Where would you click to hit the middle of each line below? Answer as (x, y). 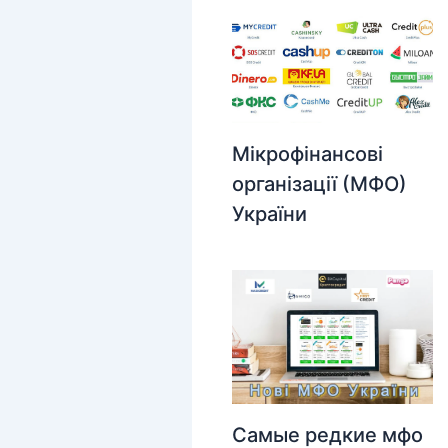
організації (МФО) (319, 184)
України (269, 214)
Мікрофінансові (307, 154)
